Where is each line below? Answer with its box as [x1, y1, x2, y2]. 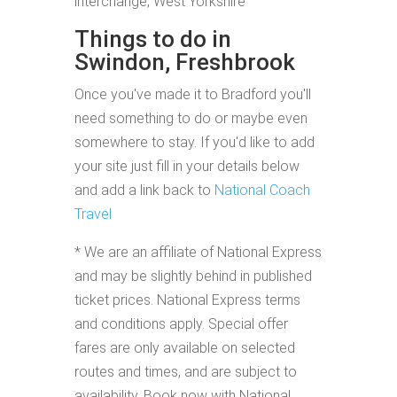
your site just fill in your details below [74, 158, 300, 175]
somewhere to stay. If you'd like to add [74, 134, 315, 151]
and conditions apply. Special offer [74, 315, 288, 332]
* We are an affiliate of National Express [74, 244, 322, 261]
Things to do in [74, 26, 231, 52]
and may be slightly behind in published [74, 268, 312, 284]
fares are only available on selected [74, 339, 295, 356]
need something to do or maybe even [74, 110, 307, 127]
